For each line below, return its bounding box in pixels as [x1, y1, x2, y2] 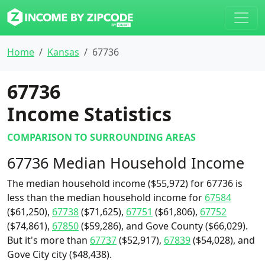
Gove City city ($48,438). [7, 248, 112, 261]
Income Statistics [7, 101, 172, 127]
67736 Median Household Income [7, 153, 244, 173]
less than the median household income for [7, 191, 205, 204]
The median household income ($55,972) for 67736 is [7, 177, 243, 190]
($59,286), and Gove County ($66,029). [79, 219, 248, 232]
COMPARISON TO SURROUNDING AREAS [7, 131, 196, 144]
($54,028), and [190, 234, 255, 247]
